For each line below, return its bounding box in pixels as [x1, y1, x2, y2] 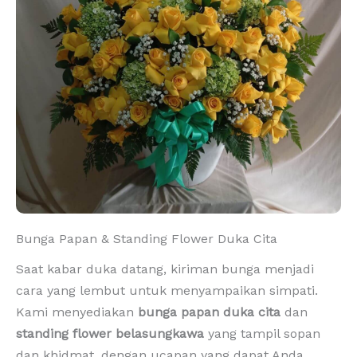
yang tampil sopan [204, 325, 320, 341]
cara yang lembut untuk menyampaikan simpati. [16, 282, 318, 298]
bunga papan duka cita [138, 304, 280, 320]
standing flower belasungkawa [16, 325, 204, 341]
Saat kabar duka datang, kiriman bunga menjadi [16, 261, 314, 277]
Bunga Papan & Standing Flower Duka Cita [16, 230, 277, 246]
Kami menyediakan [16, 304, 138, 320]
